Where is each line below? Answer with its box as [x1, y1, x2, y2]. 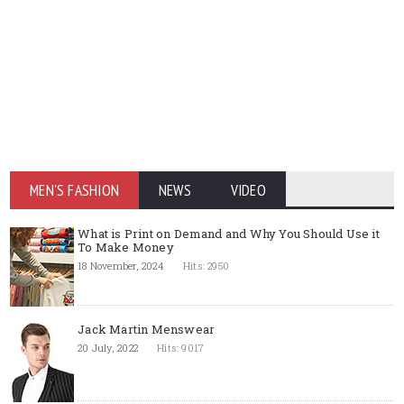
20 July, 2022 [78, 341, 138, 354]
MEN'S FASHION [30, 180, 119, 200]
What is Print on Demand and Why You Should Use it [78, 225, 380, 242]
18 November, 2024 [78, 259, 164, 272]
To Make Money [78, 239, 174, 255]
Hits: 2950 [183, 259, 230, 272]
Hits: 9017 [157, 341, 205, 354]
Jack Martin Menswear [78, 321, 216, 337]
